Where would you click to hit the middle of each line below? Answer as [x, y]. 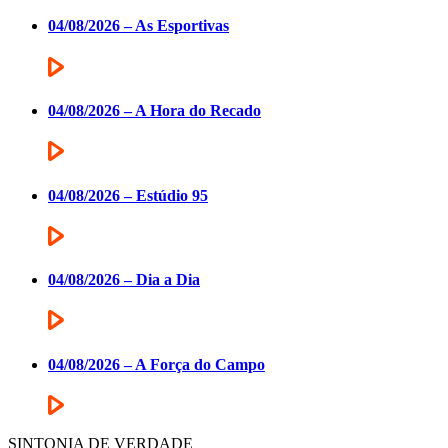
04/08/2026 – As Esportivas [138, 26]
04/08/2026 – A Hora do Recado [154, 110]
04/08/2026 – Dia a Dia [124, 280]
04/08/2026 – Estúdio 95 [128, 195]
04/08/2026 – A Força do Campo [156, 364]
